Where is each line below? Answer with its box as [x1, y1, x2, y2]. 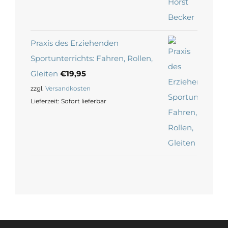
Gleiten [31, 69, 58, 79]
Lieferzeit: [31, 97, 61, 105]
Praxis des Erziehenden [31, 38, 119, 48]
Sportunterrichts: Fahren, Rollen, [31, 53, 153, 64]
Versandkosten [45, 84, 91, 93]
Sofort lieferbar [61, 97, 106, 105]
